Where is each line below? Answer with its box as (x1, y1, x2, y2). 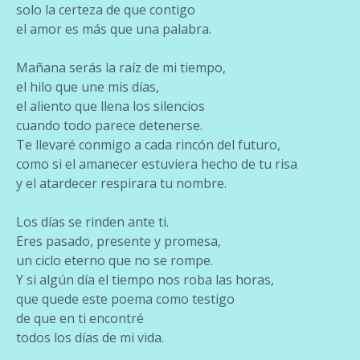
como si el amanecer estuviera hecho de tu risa (16, 154, 297, 173)
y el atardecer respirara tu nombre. (16, 174, 227, 192)
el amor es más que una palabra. (16, 19, 211, 38)
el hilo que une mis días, (16, 77, 159, 96)
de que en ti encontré (16, 309, 144, 327)
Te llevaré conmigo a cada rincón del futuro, (16, 135, 280, 153)
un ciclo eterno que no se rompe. (16, 251, 213, 269)
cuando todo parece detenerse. (16, 116, 202, 134)
